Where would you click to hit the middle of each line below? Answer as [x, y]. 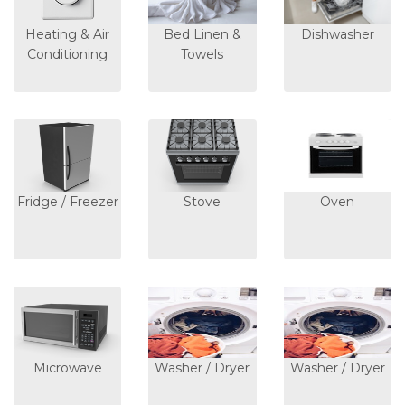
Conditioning [68, 54]
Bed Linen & [202, 34]
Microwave [67, 368]
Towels [202, 54]
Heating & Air [68, 34]
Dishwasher [337, 34]
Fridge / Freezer [67, 201]
